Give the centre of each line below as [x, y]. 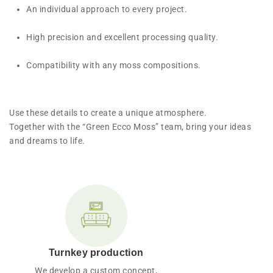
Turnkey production [96, 252]
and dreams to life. [47, 140]
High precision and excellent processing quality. [122, 37]
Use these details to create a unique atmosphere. [108, 112]
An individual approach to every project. [107, 9]
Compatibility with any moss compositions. [114, 65]
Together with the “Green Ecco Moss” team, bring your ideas [130, 126]
